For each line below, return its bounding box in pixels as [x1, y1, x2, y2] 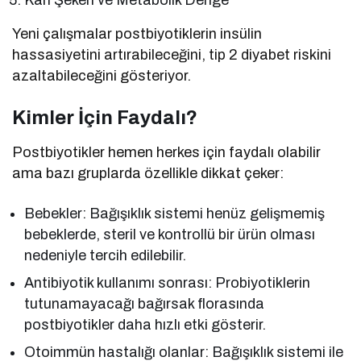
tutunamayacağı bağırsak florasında [24, 296, 265, 313]
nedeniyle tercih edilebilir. [24, 247, 187, 264]
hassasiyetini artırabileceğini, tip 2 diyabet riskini [12, 47, 332, 64]
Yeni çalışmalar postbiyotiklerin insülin [12, 26, 263, 43]
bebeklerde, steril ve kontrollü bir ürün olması [24, 226, 316, 243]
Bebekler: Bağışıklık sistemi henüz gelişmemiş [24, 205, 326, 222]
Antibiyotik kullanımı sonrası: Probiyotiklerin [24, 275, 311, 292]
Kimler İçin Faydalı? [12, 107, 197, 129]
